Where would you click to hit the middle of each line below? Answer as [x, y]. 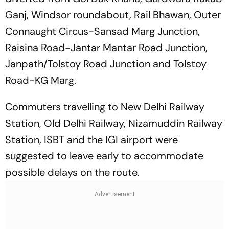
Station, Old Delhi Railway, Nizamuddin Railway [114, 123]
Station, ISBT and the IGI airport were [91, 140]
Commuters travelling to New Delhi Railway [105, 107]
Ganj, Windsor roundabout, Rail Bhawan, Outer [113, 15]
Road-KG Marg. [41, 81]
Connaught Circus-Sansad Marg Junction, [102, 31]
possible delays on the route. [72, 173]
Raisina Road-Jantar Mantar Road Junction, [106, 48]
